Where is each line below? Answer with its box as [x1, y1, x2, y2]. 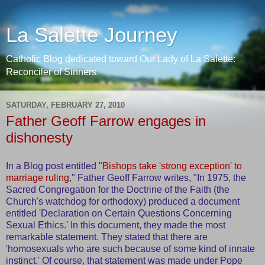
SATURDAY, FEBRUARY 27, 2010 [6, 100, 125, 109]
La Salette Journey [6, 24, 177, 46]
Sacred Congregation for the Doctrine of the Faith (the [6, 184, 230, 195]
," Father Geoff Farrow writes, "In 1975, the [69, 172, 246, 183]
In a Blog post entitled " [6, 160, 102, 171]
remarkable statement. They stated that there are [6, 231, 208, 242]
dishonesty [6, 130, 73, 146]
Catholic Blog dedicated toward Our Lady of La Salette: [6, 54, 235, 64]
